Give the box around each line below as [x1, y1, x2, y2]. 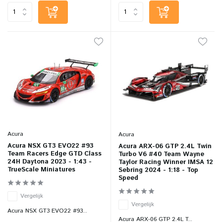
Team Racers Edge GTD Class [7, 149, 102, 159]
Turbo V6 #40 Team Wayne [118, 150, 204, 160]
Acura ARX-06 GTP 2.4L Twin [118, 142, 212, 152]
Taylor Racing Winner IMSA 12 [118, 158, 213, 167]
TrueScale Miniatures [7, 165, 75, 175]
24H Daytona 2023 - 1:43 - [7, 157, 92, 167]
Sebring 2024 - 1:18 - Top [118, 166, 198, 175]
